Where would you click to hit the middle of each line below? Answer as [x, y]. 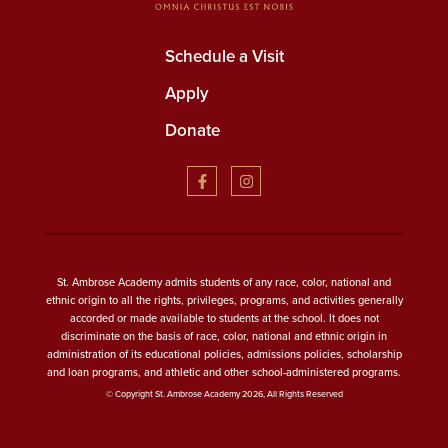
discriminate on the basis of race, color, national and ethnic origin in [224, 335]
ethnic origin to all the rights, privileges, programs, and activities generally [224, 299]
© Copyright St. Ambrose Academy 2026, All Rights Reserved [224, 393]
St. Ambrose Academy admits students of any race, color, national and [224, 281]
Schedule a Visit [224, 57]
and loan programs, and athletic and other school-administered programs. [224, 371]
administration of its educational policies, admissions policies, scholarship [224, 353]
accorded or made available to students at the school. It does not [224, 317]
